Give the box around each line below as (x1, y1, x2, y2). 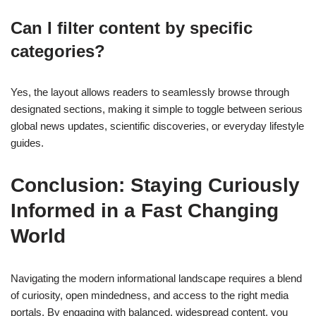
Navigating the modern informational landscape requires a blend (11, 272, 302, 285)
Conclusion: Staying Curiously (11, 174, 300, 197)
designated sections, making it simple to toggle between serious (11, 103, 303, 116)
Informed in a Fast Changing (11, 200, 279, 222)
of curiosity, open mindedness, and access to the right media (11, 289, 288, 302)
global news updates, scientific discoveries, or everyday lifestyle (11, 120, 304, 133)
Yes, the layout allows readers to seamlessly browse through (11, 86, 289, 99)
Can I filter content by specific (11, 18, 253, 38)
